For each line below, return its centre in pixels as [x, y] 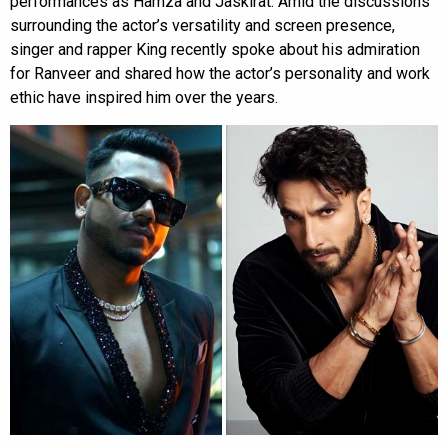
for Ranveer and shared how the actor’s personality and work [220, 73]
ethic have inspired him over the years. [144, 97]
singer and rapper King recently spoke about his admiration [215, 49]
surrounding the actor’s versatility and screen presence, [202, 25]
